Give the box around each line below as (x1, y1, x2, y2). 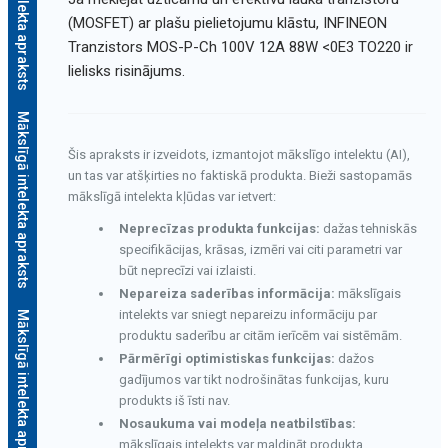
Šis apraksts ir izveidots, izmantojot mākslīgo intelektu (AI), (67, 146, 410, 162)
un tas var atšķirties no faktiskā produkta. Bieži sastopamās (67, 167, 412, 183)
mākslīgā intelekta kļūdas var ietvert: (67, 188, 276, 204)
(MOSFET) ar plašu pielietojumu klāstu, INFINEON (67, 13, 387, 32)
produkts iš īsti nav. (118, 392, 230, 408)
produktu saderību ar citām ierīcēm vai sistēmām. (118, 327, 402, 343)
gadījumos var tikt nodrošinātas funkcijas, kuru (118, 371, 389, 387)
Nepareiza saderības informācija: (118, 285, 335, 301)
